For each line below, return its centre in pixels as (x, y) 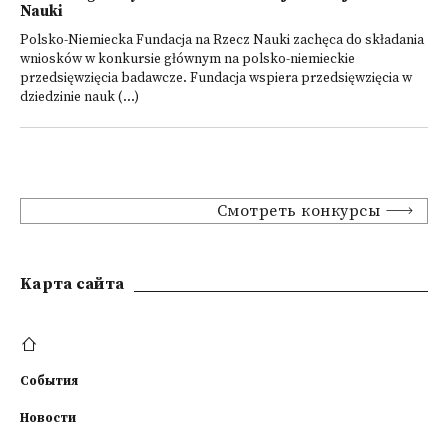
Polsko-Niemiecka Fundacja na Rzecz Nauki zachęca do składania (222, 40)
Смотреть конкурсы (298, 211)
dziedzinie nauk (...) (79, 97)
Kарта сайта (72, 284)
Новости (48, 418)
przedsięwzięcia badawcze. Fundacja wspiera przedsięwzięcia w (216, 78)
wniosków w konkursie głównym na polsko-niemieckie (187, 59)
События (49, 381)
